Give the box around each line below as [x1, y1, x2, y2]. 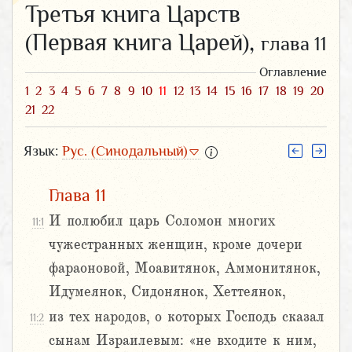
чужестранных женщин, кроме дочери [49, 236, 302, 253]
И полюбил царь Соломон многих [49, 213, 274, 229]
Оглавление [259, 64, 327, 79]
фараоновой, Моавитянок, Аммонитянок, [49, 260, 320, 277]
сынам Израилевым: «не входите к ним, [49, 332, 316, 349]
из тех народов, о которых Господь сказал [49, 309, 324, 325]
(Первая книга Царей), [25, 28, 261, 56]
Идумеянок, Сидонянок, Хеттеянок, [49, 284, 285, 300]
